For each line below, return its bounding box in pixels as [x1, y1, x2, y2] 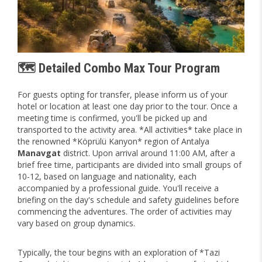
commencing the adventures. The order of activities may [18, 205, 232, 217]
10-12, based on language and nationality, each [18, 170, 196, 182]
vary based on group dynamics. [18, 217, 135, 229]
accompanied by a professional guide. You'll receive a [18, 182, 219, 194]
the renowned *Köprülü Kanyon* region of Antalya [18, 135, 209, 147]
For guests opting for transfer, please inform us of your [18, 88, 227, 100]
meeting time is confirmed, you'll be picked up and [18, 112, 207, 123]
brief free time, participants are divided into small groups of [18, 158, 242, 170]
